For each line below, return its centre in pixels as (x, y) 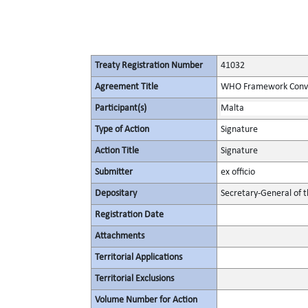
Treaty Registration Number (149, 66)
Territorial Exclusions (134, 279)
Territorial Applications (139, 257)
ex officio (238, 172)
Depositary (116, 194)
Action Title (117, 151)
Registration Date (129, 215)
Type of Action (122, 130)
